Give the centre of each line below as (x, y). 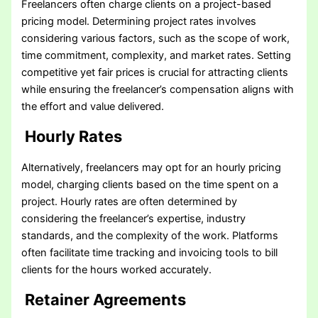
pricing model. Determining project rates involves (139, 21)
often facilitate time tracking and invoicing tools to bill (150, 252)
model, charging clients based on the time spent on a (150, 184)
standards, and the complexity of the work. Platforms (150, 235)
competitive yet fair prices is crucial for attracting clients (155, 72)
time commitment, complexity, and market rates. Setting (157, 55)
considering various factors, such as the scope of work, (156, 38)
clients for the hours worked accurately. (117, 269)
